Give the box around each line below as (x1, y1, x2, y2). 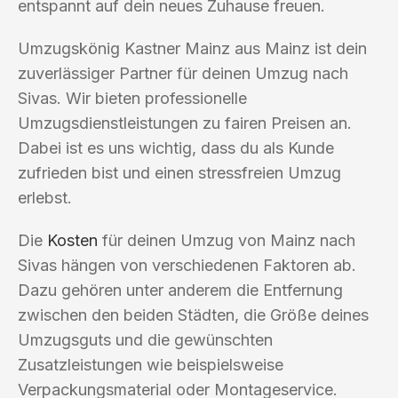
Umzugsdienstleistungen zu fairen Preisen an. (18, 113, 352, 132)
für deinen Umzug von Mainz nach (98, 230, 355, 250)
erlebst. (18, 187, 72, 207)
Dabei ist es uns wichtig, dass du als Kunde (18, 138, 334, 157)
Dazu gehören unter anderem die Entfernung (18, 280, 343, 299)
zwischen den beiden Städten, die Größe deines (18, 305, 369, 324)
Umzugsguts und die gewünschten (18, 330, 273, 349)
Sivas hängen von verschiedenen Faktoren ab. (18, 255, 356, 275)
